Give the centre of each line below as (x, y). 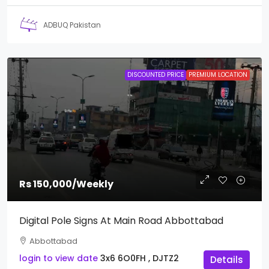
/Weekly (93, 184)
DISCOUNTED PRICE (156, 75)
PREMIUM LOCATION (218, 75)
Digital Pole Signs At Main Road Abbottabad (121, 221)
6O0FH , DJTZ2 (148, 258)
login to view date (59, 258)
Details (227, 260)
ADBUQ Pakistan (72, 25)
